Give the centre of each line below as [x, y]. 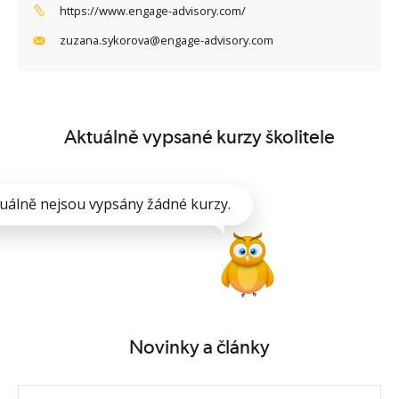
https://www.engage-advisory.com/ [152, 10]
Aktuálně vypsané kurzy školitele [199, 137]
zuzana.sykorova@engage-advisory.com [166, 41]
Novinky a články [199, 346]
